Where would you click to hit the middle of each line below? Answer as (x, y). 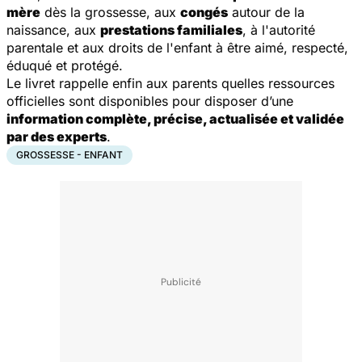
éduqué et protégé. (65, 65)
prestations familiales (171, 29)
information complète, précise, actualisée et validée (175, 118)
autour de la (266, 12)
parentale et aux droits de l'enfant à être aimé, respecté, (177, 47)
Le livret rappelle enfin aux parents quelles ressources (170, 83)
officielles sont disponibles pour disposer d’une (150, 101)
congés (204, 12)
